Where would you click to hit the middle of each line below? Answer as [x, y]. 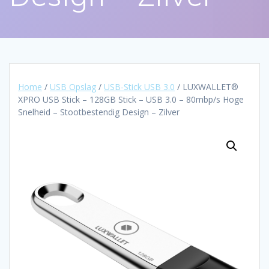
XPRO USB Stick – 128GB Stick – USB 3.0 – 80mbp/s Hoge [131, 100]
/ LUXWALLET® [207, 87]
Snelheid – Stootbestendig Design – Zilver [99, 112]
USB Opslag [73, 87]
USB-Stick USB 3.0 [139, 87]
